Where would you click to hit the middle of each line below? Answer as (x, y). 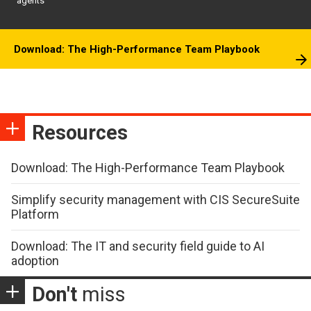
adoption (35, 261)
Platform (35, 215)
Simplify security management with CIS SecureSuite (155, 200)
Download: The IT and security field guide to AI (138, 246)
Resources (80, 133)
